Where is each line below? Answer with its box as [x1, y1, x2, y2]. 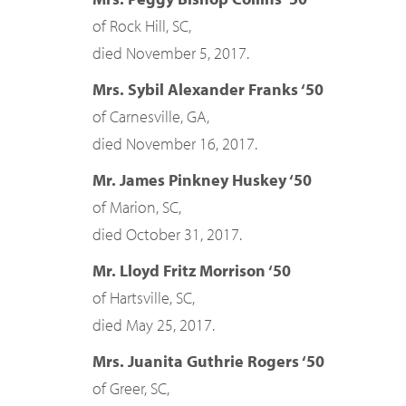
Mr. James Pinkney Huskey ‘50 [92, 169, 312, 190]
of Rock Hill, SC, [92, 15, 191, 36]
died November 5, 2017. [92, 43, 249, 63]
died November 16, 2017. [92, 133, 257, 154]
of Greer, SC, [92, 378, 169, 399]
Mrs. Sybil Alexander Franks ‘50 [92, 79, 324, 100]
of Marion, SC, [92, 197, 181, 217]
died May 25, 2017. [92, 314, 215, 335]
